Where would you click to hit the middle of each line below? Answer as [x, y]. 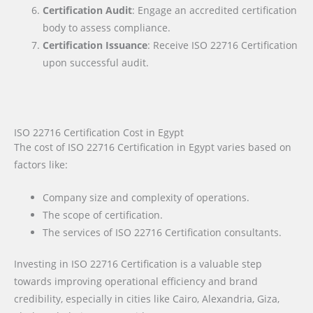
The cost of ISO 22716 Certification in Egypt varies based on [153, 147]
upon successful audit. [96, 62]
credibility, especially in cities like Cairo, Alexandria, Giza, [147, 299]
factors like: [41, 165]
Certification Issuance [95, 45]
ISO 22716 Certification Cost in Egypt [99, 133]
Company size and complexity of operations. [146, 197]
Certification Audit [88, 10]
